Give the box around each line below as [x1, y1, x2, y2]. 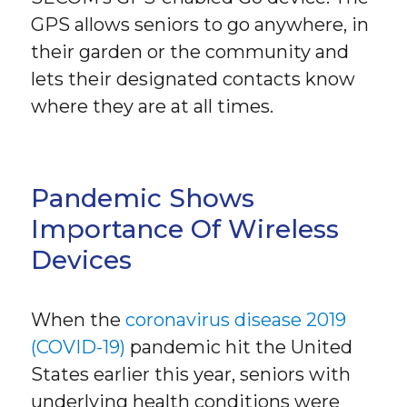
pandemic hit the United [125, 335, 353, 358]
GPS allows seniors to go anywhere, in [31, 14, 370, 36]
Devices [31, 243, 133, 275]
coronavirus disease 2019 [125, 308, 347, 331]
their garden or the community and [31, 41, 350, 64]
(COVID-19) [31, 335, 126, 358]
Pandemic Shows [31, 182, 255, 213]
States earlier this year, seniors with [31, 362, 352, 385]
